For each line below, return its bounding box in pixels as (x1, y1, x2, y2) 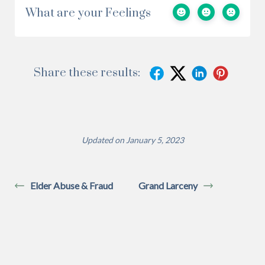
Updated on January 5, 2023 (81, 134, 184, 145)
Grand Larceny (138, 179, 198, 191)
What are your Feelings (25, 5, 151, 21)
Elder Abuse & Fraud (30, 179, 113, 191)
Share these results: (34, 65, 140, 80)
